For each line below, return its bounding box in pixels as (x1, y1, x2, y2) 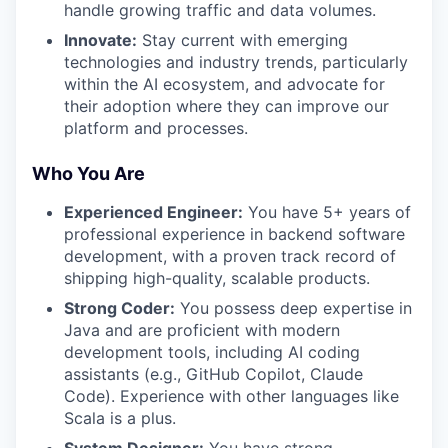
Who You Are (32, 163, 145, 184)
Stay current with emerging (137, 30, 348, 50)
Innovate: (64, 30, 137, 50)
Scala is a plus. (64, 408, 176, 428)
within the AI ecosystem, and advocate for (64, 74, 385, 94)
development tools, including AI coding (64, 342, 360, 362)
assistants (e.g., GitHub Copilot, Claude (64, 364, 363, 384)
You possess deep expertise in (175, 298, 412, 318)
